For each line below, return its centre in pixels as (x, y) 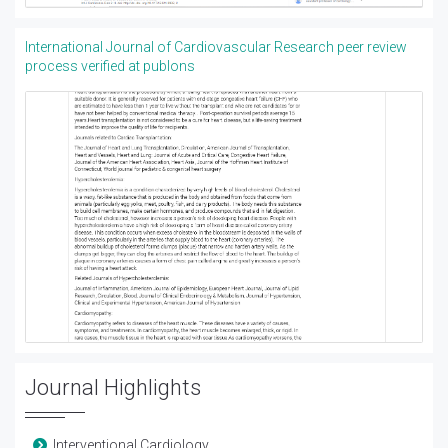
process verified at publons (110, 66)
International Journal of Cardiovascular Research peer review (216, 47)
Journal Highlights (113, 388)
